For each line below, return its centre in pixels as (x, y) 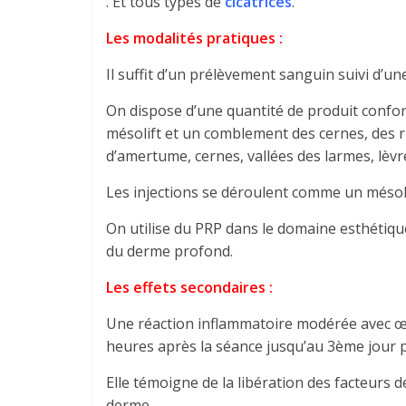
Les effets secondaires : (189, 287)
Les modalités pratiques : (194, 38)
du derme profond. (169, 251)
